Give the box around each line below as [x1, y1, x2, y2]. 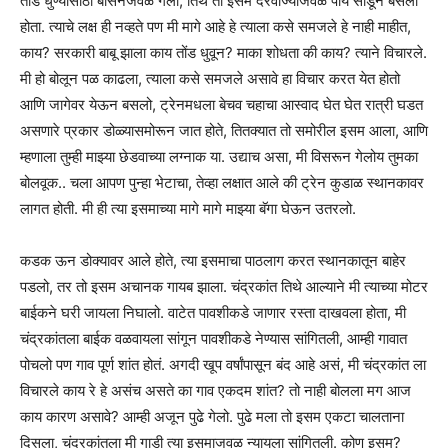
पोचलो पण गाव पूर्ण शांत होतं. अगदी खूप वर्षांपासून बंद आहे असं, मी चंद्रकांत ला [20, 354, 426, 374]
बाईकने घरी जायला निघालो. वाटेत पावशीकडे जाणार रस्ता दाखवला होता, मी [20, 302, 406, 322]
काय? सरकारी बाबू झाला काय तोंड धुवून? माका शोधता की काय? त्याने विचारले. [20, 42, 427, 62]
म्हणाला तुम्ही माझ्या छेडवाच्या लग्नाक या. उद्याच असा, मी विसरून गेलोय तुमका [20, 146, 418, 166]
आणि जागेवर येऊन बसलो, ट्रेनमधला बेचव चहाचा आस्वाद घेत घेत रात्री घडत [20, 94, 423, 114]
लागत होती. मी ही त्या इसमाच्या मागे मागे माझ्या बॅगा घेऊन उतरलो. [20, 198, 356, 218]
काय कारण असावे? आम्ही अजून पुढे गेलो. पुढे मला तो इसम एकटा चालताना [20, 406, 404, 426]
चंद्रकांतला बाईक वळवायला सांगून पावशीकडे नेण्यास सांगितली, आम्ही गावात [20, 328, 407, 348]
